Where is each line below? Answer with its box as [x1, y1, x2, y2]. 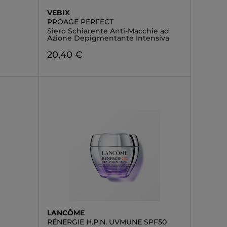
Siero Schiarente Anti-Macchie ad [47, 26, 169, 35]
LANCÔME [47, 208, 85, 217]
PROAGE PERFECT [47, 17, 113, 26]
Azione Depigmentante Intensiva [47, 33, 169, 43]
